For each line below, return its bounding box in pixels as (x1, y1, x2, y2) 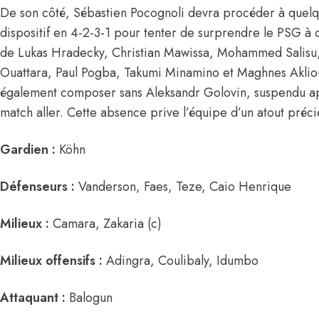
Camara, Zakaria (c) (49, 214, 162, 234)
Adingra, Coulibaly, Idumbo (103, 251, 258, 271)
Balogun (66, 288, 113, 308)
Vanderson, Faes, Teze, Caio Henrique (75, 177, 291, 197)
